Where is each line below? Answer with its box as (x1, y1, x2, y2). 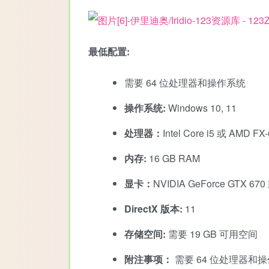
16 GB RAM (147, 151, 200, 165)
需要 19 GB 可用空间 (166, 226, 258, 241)
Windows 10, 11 (166, 100, 237, 115)
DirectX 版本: (124, 201, 183, 216)
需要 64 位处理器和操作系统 (124, 75, 246, 89)
